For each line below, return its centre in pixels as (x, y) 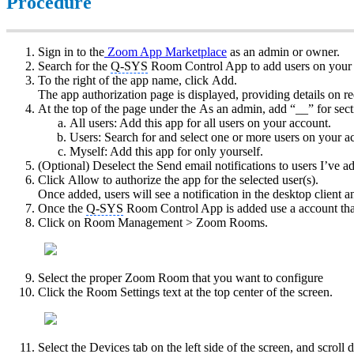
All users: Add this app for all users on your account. (200, 122)
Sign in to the (71, 51)
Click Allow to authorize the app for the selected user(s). (178, 179)
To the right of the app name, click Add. (137, 80)
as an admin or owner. (283, 51)
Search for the (74, 66)
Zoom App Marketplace (166, 51)
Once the (62, 208)
